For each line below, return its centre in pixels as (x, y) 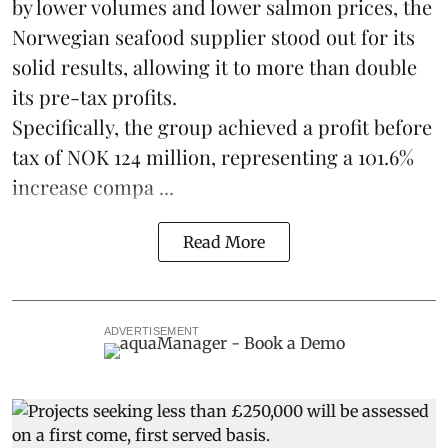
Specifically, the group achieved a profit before (222, 127)
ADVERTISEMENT (151, 331)
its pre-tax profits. (94, 97)
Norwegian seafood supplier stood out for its (213, 37)
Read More (224, 242)
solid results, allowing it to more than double (214, 67)
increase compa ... (93, 187)
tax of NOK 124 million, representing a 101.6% (213, 157)
